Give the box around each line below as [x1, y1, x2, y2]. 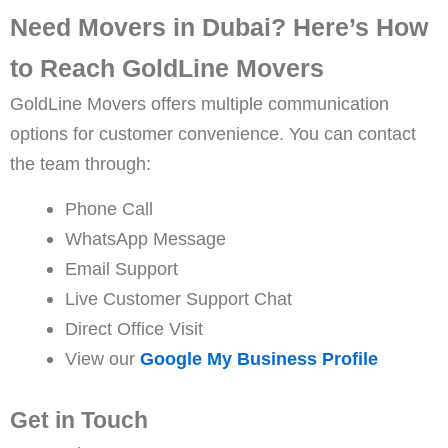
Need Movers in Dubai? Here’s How [10, 13, 428, 42]
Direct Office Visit [64, 318, 203, 340]
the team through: [10, 153, 151, 175]
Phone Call [64, 198, 153, 220]
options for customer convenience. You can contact [10, 123, 416, 145]
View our [64, 348, 140, 370]
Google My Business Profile [139, 348, 378, 370]
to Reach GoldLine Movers [10, 54, 324, 83]
